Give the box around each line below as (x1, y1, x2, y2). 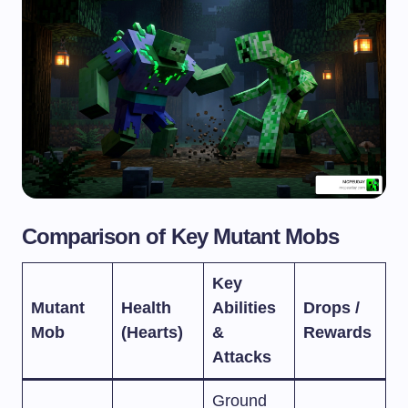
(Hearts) (121, 322, 183, 342)
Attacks (212, 347, 271, 366)
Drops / (303, 298, 360, 317)
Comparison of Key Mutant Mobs (22, 223, 340, 249)
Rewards (303, 322, 372, 342)
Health (121, 298, 171, 317)
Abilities (212, 298, 276, 317)
